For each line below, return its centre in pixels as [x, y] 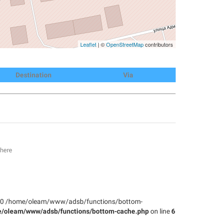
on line [160, 211]
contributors [158, 44]
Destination [33, 75]
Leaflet [88, 44]
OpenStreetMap [125, 44]
